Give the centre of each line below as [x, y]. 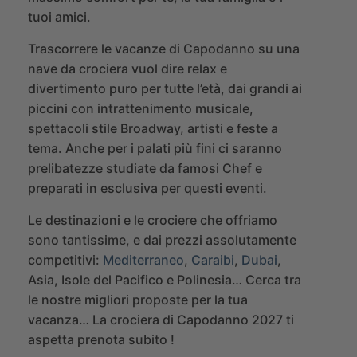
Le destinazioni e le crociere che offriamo [153, 220]
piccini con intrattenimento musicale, [141, 108]
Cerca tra [272, 279]
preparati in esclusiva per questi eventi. [147, 188]
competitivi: [64, 259]
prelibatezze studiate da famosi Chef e [145, 168]
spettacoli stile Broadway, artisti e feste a [153, 128]
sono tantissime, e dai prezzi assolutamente [162, 239]
